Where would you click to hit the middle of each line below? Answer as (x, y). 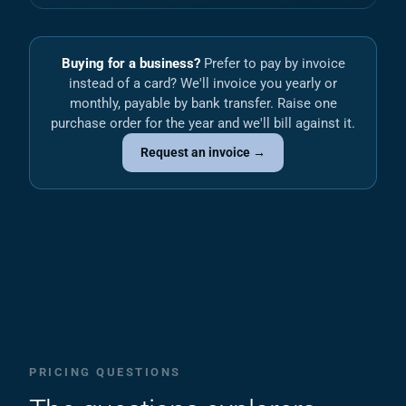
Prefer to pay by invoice (272, 63)
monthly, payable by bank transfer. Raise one (203, 103)
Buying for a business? (130, 63)
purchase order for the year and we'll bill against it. (203, 123)
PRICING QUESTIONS (105, 372)
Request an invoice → (203, 152)
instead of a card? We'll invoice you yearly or (203, 83)
